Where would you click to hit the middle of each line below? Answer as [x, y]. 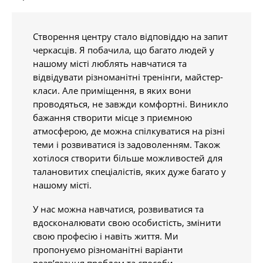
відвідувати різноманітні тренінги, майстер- [128, 77]
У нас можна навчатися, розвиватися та [118, 209]
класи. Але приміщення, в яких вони [112, 90]
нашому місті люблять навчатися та [110, 63]
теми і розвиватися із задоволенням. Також [127, 144]
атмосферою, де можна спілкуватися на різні [129, 131]
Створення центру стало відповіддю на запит [130, 36]
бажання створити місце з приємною [112, 117]
